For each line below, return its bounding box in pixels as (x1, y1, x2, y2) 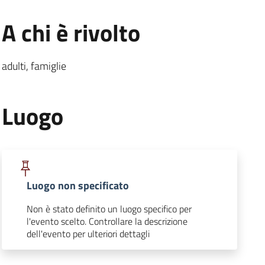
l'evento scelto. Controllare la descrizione (26, 214, 188, 228)
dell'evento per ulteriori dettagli (26, 226, 150, 241)
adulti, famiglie (1, 57, 66, 74)
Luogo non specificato (26, 177, 129, 193)
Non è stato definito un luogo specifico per (26, 201, 192, 216)
